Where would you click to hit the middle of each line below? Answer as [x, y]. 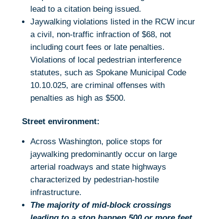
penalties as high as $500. [78, 98]
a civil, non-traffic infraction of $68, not [100, 35]
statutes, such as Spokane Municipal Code [108, 73]
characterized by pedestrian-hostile [94, 180]
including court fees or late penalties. [97, 47]
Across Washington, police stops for [96, 142]
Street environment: [61, 122]
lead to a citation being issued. [86, 9]
